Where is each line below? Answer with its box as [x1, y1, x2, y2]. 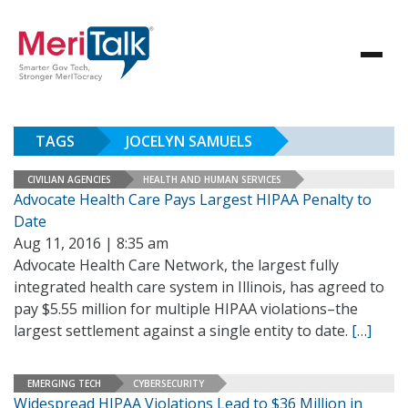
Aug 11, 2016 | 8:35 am [14, 233, 168, 253]
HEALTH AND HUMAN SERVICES [143, 172, 281, 186]
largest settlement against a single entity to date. [14, 321, 352, 341]
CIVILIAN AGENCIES [27, 172, 111, 186]
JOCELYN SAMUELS [126, 131, 252, 151]
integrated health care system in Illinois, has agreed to [14, 277, 384, 297]
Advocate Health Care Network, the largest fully [14, 255, 339, 275]
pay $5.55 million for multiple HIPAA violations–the [14, 299, 358, 319]
